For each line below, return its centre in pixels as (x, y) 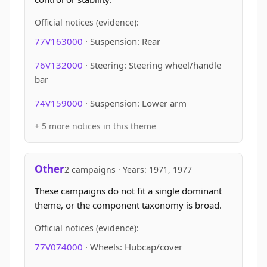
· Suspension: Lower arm (136, 103)
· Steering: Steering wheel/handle (153, 65)
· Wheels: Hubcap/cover (134, 247)
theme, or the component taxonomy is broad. (128, 205)
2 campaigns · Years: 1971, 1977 (128, 170)
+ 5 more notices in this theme (95, 126)
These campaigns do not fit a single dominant (128, 191)
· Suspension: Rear (123, 41)
